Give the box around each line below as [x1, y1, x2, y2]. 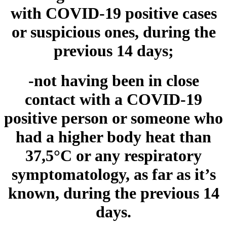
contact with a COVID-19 [25, 90, 202, 108]
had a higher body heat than [16, 127, 211, 146]
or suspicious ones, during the [11, 23, 216, 42]
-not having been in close [28, 71, 199, 90]
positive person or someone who [4, 108, 223, 127]
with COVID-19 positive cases [10, 4, 217, 23]
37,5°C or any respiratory [25, 146, 202, 165]
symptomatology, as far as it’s [11, 165, 216, 183]
